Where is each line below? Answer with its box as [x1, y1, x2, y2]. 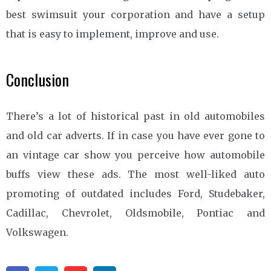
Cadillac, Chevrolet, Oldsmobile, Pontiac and [6, 206, 265, 219]
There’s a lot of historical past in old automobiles [6, 109, 265, 122]
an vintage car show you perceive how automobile [6, 148, 265, 161]
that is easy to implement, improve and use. [6, 27, 219, 40]
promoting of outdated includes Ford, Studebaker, [6, 187, 265, 200]
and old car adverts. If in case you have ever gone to [6, 129, 265, 142]
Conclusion [6, 67, 69, 91]
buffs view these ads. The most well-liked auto [6, 168, 265, 180]
